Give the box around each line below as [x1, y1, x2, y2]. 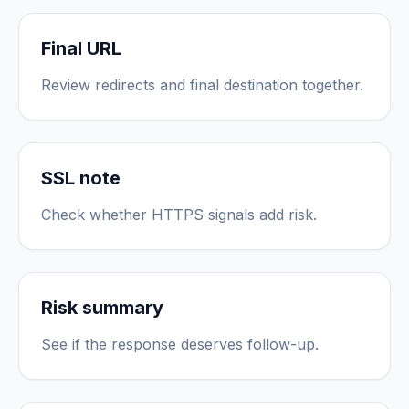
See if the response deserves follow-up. [41, 335, 319, 353]
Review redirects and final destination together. [41, 76, 363, 94]
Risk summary [41, 297, 163, 319]
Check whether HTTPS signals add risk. [41, 205, 317, 224]
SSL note [41, 167, 121, 189]
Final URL [41, 37, 121, 59]
